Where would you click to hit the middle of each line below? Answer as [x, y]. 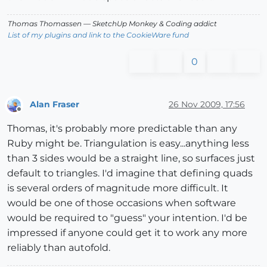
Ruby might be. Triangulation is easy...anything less [128, 143]
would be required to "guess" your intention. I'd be [127, 218]
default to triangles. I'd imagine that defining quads [130, 173]
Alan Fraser [55, 104]
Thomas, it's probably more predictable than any [122, 128]
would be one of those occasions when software [122, 203]
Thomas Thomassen [45, 24]
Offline [30, 114]
